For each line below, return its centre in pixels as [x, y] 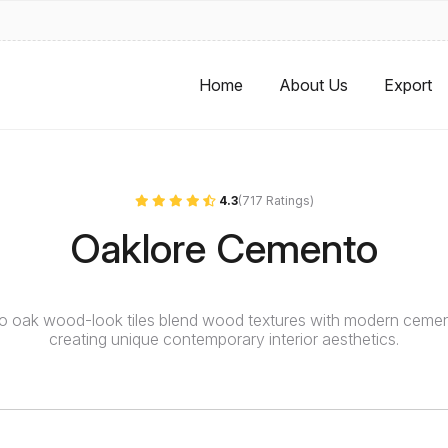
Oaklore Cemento [224, 248]
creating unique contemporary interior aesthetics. [224, 339]
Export [408, 85]
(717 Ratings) [275, 200]
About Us [313, 85]
